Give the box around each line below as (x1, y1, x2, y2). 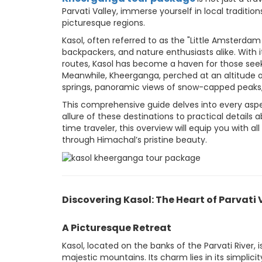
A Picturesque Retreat (62, 221, 171, 235)
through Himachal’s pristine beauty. (62, 134, 207, 146)
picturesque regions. (62, 17, 145, 29)
